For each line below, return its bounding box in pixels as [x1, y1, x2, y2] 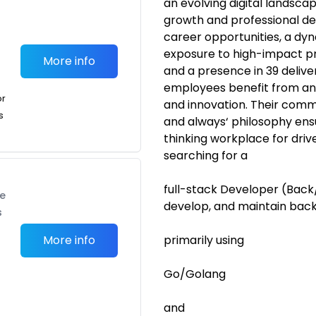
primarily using [164, 232, 244, 248]
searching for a [164, 147, 248, 164]
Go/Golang [164, 266, 226, 282]
